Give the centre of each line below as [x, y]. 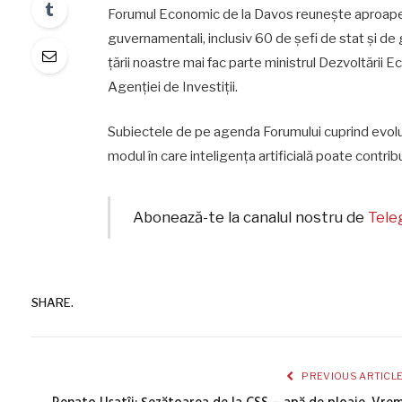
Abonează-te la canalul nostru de [251, 218]
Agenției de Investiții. [175, 87]
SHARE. [52, 302]
